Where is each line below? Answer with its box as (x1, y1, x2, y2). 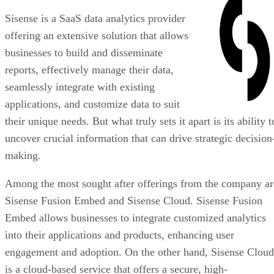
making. (5, 149, 41, 161)
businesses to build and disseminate (5, 46, 163, 59)
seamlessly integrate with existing (5, 80, 155, 93)
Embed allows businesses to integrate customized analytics (5, 211, 266, 224)
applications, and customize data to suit (5, 97, 180, 110)
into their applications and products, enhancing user (5, 228, 234, 241)
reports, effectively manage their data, (5, 63, 174, 76)
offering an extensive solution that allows (5, 29, 188, 42)
